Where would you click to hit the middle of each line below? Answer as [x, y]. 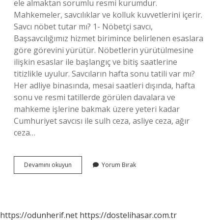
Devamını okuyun [48, 165]
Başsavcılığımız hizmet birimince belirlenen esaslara [109, 38]
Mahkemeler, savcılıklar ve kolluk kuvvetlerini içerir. [108, 15]
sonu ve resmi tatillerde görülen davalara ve [95, 97]
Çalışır [80, 182]
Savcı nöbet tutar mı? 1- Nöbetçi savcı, [83, 27]
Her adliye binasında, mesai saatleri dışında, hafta [104, 85]
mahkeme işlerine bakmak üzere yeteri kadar [97, 109]
